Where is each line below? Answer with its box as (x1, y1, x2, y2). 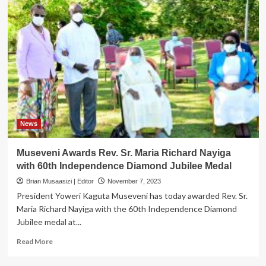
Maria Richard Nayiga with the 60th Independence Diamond (16, 203, 237, 214)
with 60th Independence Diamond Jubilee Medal (16, 160, 232, 171)
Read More (16, 236, 53, 246)
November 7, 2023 (107, 177, 161, 185)
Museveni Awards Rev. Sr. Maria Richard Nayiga (16, 147, 231, 158)
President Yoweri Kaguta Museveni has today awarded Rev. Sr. (16, 190, 248, 201)
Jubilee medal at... (16, 216, 81, 227)
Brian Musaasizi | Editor (26, 177, 94, 185)
